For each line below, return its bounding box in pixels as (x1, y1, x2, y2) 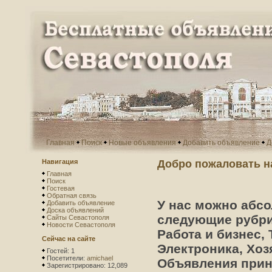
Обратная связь (47, 192, 97, 199)
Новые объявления (109, 138, 176, 147)
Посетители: (45, 254, 87, 262)
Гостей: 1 (45, 247, 75, 254)
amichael (87, 254, 113, 262)
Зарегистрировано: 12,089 (45, 262, 127, 269)
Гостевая (47, 185, 75, 192)
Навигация (42, 158, 78, 165)
